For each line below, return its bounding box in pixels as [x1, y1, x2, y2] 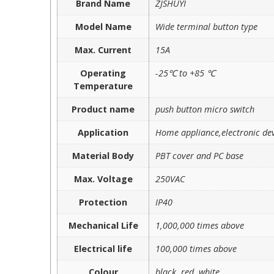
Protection [79, 196, 127, 208]
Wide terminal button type [155, 20, 257, 32]
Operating [80, 67, 126, 79]
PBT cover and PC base [155, 149, 243, 161]
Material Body [72, 149, 134, 161]
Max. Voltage [73, 172, 133, 185]
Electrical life [74, 242, 132, 254]
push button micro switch [155, 103, 254, 115]
